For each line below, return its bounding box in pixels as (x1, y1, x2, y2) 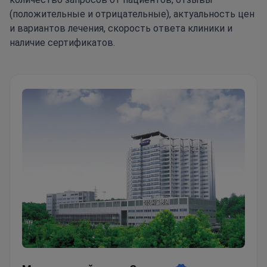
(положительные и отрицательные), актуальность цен (10, 8, 254, 20)
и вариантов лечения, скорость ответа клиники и (10, 23, 232, 35)
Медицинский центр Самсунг (21, 249, 154, 260)
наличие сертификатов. (10, 37, 115, 49)
